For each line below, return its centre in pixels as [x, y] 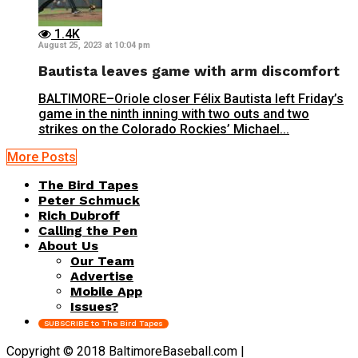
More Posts [42, 157]
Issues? [94, 306]
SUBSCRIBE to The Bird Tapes [103, 323]
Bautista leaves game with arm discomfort [189, 72]
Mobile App [106, 291]
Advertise [102, 276]
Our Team [102, 261]
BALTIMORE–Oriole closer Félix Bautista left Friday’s [191, 98]
